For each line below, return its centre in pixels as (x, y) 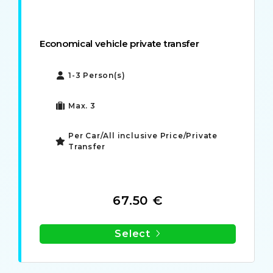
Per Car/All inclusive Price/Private (143, 136)
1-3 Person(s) (97, 76)
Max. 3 (82, 106)
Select (133, 233)
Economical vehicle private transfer (119, 44)
